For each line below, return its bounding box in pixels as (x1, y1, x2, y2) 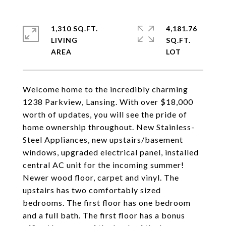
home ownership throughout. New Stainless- (23, 122, 195, 132)
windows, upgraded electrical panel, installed (23, 147, 199, 157)
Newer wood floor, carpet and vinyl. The (23, 173, 179, 182)
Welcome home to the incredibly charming (23, 84, 188, 94)
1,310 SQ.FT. (51, 24, 98, 33)
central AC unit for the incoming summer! (23, 160, 184, 169)
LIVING (51, 36, 78, 44)
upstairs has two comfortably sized (23, 185, 161, 195)
